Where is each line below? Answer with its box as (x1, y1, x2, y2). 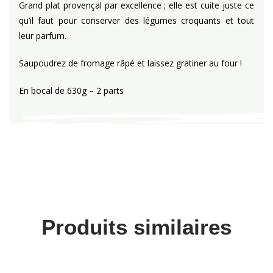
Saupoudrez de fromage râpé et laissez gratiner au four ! (19, 57, 242, 69)
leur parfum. (19, 30, 66, 41)
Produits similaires (41, 215, 232, 239)
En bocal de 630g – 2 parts (19, 85, 124, 96)
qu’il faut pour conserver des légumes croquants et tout (19, 15, 254, 26)
